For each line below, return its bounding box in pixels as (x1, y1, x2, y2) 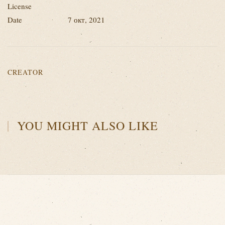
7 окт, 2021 (68, 15, 105, 25)
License (8, 1, 32, 11)
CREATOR (8, 67, 43, 77)
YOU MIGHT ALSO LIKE (14, 118, 159, 134)
